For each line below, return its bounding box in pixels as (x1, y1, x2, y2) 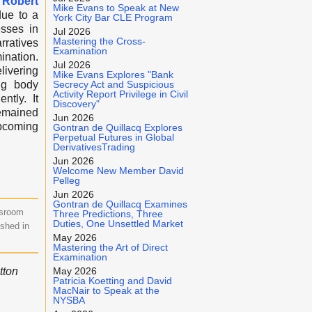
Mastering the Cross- (53, 36, 146, 47)
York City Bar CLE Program (53, 12, 173, 23)
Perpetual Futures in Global (53, 132, 174, 143)
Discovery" (53, 98, 100, 109)
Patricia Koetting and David (53, 275, 172, 286)
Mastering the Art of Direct (53, 242, 168, 253)
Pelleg (53, 175, 80, 186)
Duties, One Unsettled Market (53, 218, 183, 229)
